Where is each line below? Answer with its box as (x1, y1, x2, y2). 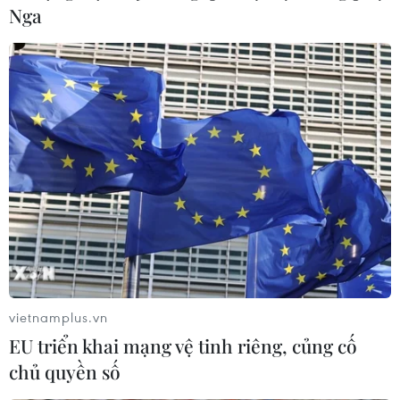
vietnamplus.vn (9, 307, 108, 326)
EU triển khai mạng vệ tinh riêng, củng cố (9, 332, 357, 358)
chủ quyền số (9, 358, 121, 384)
